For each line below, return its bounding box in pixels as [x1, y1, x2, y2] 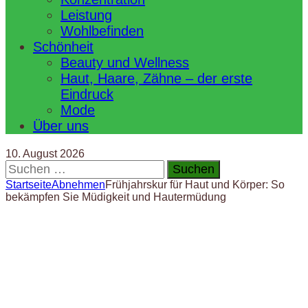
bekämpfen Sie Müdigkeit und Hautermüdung [5, 191, 226, 203]
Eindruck [60, 87, 113, 102]
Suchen [5, 159, 43, 171]
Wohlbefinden [60, 23, 144, 38]
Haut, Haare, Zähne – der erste [60, 71, 252, 86]
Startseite [5, 179, 52, 190]
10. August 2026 [5, 148, 85, 159]
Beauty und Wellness [60, 55, 189, 70]
